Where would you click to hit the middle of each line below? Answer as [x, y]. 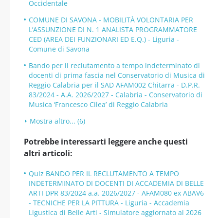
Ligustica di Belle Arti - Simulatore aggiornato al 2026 [115, 212]
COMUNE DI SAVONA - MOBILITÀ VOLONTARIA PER [111, 20]
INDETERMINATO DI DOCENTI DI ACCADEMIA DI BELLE [116, 183]
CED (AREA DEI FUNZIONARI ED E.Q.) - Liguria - [104, 39]
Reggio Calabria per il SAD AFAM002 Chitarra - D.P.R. [114, 85]
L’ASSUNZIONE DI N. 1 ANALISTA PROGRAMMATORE [113, 29]
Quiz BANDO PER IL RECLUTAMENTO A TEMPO [104, 173]
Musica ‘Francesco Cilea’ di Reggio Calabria [98, 104]
